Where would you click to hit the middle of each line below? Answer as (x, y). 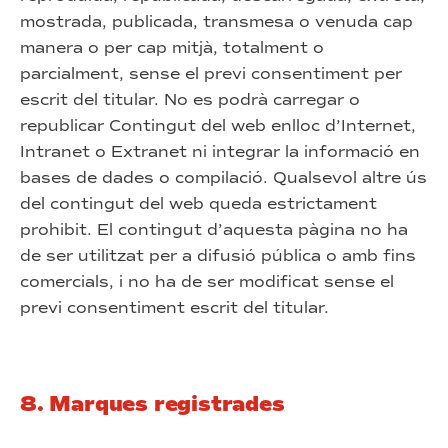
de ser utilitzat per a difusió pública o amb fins (218, 255)
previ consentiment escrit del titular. (174, 307)
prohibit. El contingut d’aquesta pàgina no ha (214, 229)
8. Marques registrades (152, 404)
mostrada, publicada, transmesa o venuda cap (216, 21)
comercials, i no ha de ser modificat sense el (207, 281)
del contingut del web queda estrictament (198, 203)
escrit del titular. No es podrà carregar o (190, 99)
